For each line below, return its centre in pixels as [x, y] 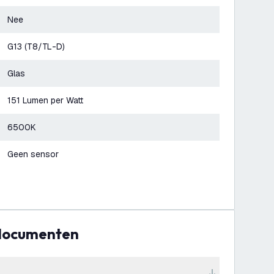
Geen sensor [33, 154]
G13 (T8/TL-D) [36, 46]
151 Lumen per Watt [45, 100]
